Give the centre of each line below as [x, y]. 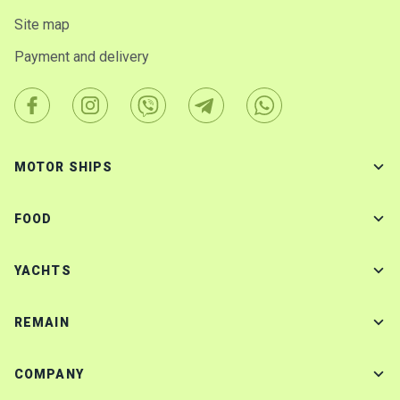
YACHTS [43, 271]
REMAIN [42, 323]
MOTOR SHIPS [64, 167]
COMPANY [49, 375]
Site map [42, 25]
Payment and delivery [82, 57]
